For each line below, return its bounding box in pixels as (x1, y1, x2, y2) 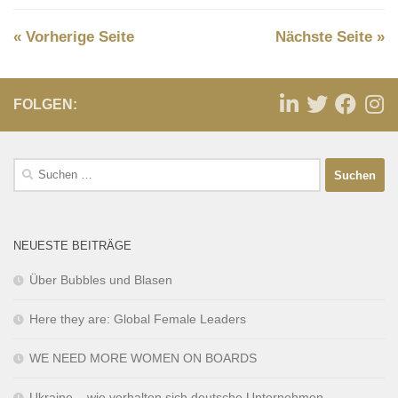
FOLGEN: (13, 97, 77, 113)
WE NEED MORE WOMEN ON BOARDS (29, 351, 257, 366)
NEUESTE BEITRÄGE (13, 239, 131, 253)
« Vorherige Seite (13, 28, 134, 46)
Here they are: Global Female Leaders (29, 312, 246, 327)
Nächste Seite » (275, 28, 385, 46)
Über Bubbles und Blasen (29, 273, 172, 288)
